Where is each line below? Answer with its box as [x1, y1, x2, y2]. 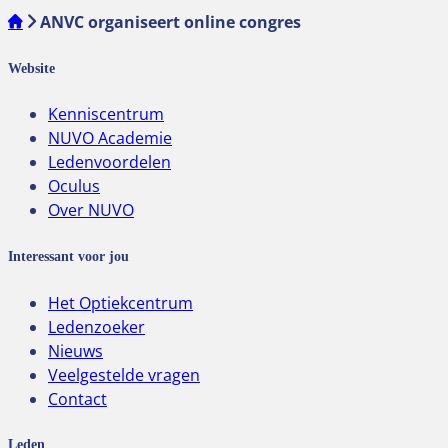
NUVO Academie [48, 127, 172, 150]
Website [8, 59, 55, 76]
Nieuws [48, 339, 103, 362]
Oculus [48, 175, 100, 198]
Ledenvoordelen [48, 151, 171, 174]
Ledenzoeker [48, 315, 145, 338]
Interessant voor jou [8, 248, 129, 264]
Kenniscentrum [48, 103, 164, 126]
